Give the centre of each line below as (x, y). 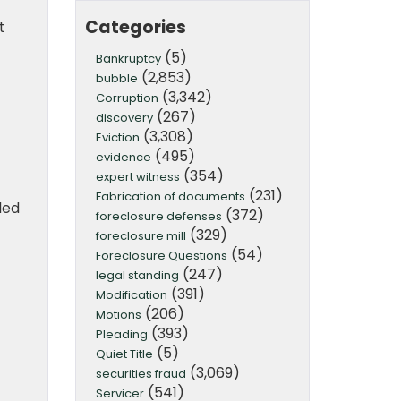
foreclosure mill (141, 235)
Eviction (117, 137)
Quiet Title (124, 354)
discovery (124, 117)
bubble (116, 78)
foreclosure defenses (158, 216)
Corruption (127, 98)
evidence (123, 157)
